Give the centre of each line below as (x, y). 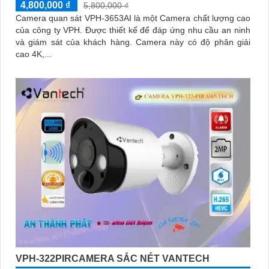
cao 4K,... (34, 54)
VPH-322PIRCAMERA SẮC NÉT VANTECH (113, 258)
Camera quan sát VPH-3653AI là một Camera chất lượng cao (133, 18)
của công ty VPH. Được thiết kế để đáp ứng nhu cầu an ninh (50, 30)
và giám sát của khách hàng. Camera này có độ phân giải (76, 42)
